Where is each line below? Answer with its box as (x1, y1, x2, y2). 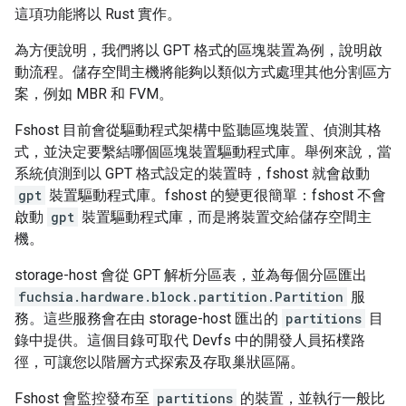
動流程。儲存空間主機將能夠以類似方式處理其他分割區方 (14, 63, 391, 82)
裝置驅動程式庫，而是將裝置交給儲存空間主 (78, 208, 372, 227)
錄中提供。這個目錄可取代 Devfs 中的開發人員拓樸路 (14, 332, 365, 350)
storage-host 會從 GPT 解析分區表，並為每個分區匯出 (14, 266, 367, 285)
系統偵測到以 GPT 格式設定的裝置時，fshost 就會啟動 (14, 165, 370, 183)
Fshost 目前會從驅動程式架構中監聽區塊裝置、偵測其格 (14, 121, 382, 140)
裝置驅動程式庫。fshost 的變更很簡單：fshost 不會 (45, 187, 386, 205)
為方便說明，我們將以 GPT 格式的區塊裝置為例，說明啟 (14, 42, 382, 60)
